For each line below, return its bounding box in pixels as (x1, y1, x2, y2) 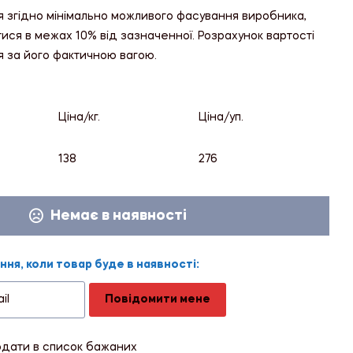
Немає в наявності (50, 208, 187, 223)
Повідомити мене (104, 294, 210, 306)
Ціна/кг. (58, 112, 100, 124)
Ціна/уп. (198, 112, 243, 124)
